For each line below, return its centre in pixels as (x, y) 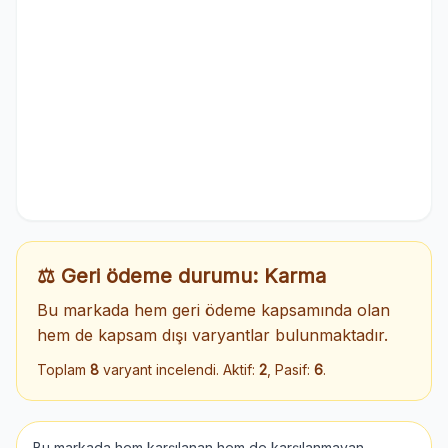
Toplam (63, 369)
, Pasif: (290, 369)
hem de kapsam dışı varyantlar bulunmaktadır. (212, 335)
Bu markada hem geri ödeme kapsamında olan (213, 310)
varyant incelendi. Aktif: (179, 369)
